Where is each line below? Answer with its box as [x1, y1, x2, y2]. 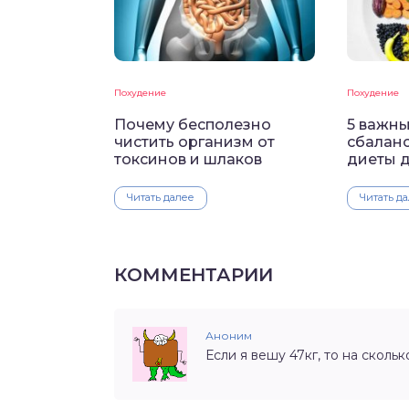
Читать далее [127, 191, 194, 204]
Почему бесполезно [114, 116, 271, 134]
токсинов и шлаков [114, 151, 262, 169]
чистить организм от [114, 133, 275, 152]
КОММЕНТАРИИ [114, 264, 273, 287]
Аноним [205, 329, 252, 343]
